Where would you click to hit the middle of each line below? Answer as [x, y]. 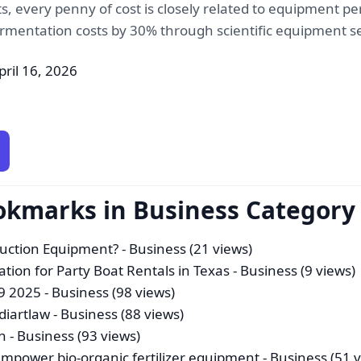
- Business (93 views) [74, 336]
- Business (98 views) [108, 293]
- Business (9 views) [293, 271]
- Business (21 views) [186, 249]
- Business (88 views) [117, 314]
